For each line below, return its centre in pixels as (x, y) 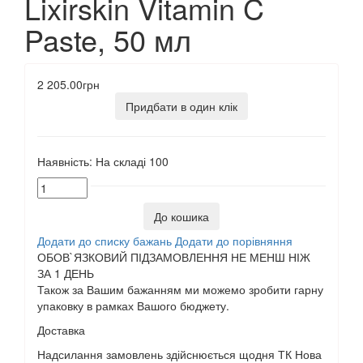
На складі (121, 162)
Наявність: (65, 162)
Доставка (61, 329)
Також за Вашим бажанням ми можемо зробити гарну (180, 289)
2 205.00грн (68, 85)
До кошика (181, 217)
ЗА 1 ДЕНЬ (66, 273)
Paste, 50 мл (108, 40)
